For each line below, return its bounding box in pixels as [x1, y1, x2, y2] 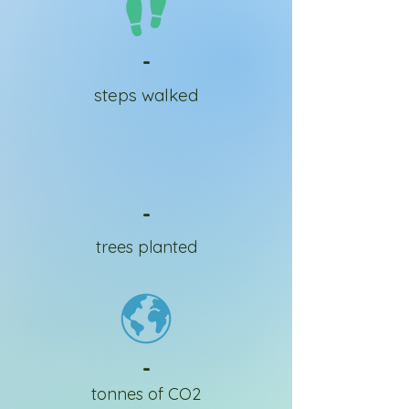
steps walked [94, 84, 198, 106]
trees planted [95, 236, 197, 257]
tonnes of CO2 [91, 383, 201, 404]
